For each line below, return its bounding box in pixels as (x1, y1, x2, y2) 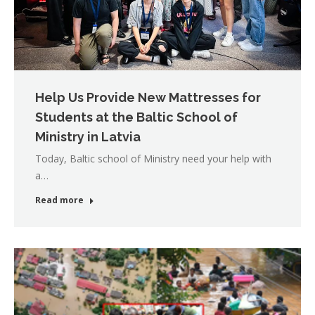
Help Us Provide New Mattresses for (35, 89, 261, 105)
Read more (35, 193, 84, 206)
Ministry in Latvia (35, 129, 141, 144)
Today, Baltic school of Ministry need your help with (35, 151, 271, 165)
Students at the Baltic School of (35, 109, 238, 124)
